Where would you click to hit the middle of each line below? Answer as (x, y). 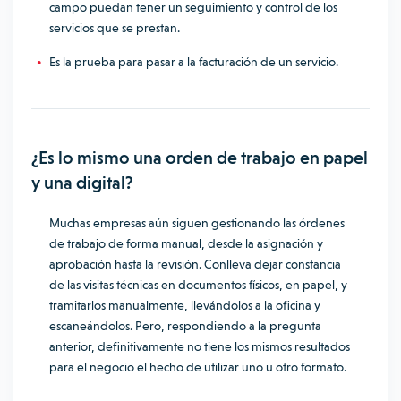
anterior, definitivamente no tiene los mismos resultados (200, 346)
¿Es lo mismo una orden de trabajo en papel (200, 158)
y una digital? (82, 183)
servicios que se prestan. (116, 28)
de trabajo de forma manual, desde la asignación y (186, 243)
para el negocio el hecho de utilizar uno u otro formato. (199, 367)
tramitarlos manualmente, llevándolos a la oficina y (185, 305)
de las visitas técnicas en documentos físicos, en (176, 285)
